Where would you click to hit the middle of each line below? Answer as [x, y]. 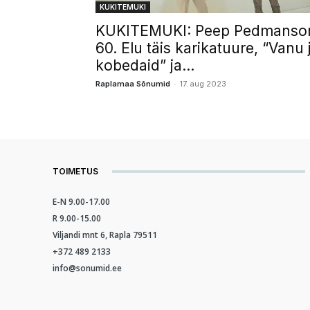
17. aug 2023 [203, 84]
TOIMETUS [75, 171]
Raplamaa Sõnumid [133, 84]
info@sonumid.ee [87, 268]
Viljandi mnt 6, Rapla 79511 [105, 235]
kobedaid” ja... [145, 65]
